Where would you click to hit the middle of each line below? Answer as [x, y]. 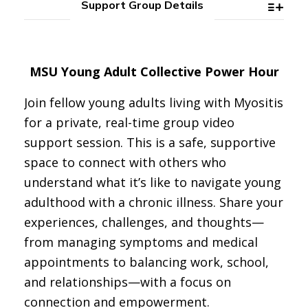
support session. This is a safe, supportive [150, 143]
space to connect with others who [125, 163]
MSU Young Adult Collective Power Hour [154, 72]
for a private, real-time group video [129, 123]
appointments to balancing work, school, [146, 262]
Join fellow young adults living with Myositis [154, 103]
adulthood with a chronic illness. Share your [154, 202]
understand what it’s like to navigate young [153, 183]
